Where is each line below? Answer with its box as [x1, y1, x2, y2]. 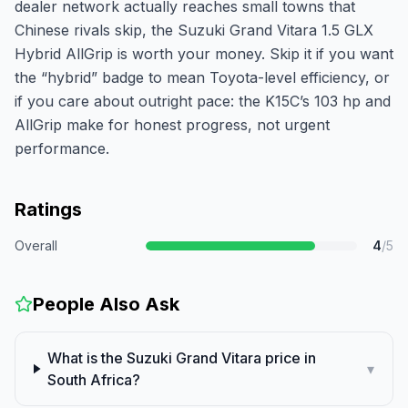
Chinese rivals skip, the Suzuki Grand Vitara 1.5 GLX [15, 21, 373, 39]
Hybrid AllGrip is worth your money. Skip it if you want [15, 45, 393, 63]
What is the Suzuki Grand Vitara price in [47, 349, 317, 367]
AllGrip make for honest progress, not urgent [15, 116, 330, 134]
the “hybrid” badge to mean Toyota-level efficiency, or [15, 68, 390, 87]
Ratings [15, 199, 82, 220]
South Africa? [47, 371, 141, 389]
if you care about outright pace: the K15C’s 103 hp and [15, 92, 391, 110]
